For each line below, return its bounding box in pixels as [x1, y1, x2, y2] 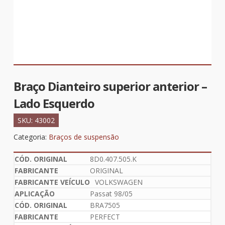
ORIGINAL [89, 166, 123, 176]
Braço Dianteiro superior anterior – [13, 78, 207, 95]
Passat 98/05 [89, 189, 133, 199]
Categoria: [13, 132, 49, 142]
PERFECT [89, 212, 120, 222]
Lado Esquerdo [13, 95, 94, 112]
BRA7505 [89, 200, 120, 210]
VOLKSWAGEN [94, 177, 143, 187]
